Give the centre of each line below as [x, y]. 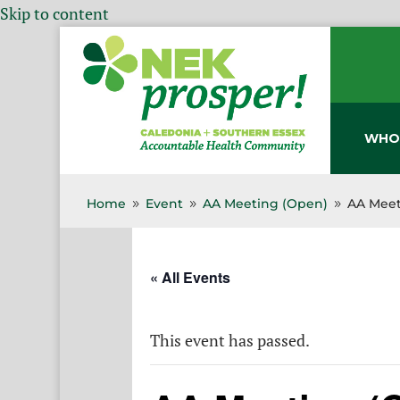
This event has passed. [230, 340]
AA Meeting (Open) [266, 204]
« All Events [190, 277]
